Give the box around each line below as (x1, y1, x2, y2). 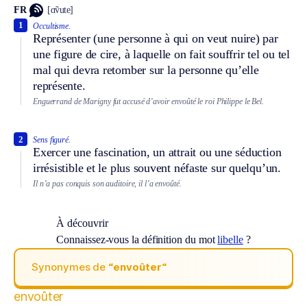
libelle (217, 233, 243, 245)
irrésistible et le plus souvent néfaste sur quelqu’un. (33, 161, 281, 175)
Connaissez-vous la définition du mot (56, 233, 218, 245)
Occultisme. (33, 21, 71, 31)
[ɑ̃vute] (47, 5, 73, 16)
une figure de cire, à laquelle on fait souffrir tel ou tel (33, 47, 290, 61)
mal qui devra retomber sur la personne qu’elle (33, 62, 259, 77)
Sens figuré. (33, 135, 71, 145)
